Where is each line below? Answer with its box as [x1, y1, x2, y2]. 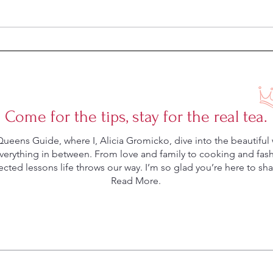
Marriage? [51, 51, 95, 63]
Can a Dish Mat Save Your [51, 39, 166, 51]
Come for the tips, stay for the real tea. [5, 107, 268, 127]
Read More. [111, 175, 161, 187]
